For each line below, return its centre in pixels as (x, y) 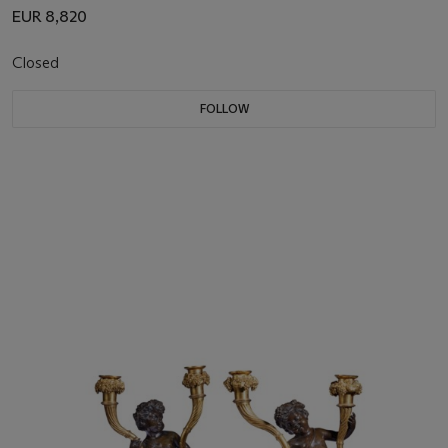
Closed (37, 63)
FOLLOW (224, 109)
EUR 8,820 (49, 17)
